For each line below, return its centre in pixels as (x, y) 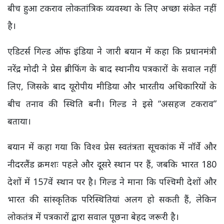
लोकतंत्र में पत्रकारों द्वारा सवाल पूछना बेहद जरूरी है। (93, 216)
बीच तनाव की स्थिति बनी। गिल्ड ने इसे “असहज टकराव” (112, 103)
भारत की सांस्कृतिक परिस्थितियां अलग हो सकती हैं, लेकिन (112, 199)
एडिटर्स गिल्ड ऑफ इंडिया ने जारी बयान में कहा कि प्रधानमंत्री (112, 51)
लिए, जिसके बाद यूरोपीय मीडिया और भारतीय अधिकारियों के (112, 86)
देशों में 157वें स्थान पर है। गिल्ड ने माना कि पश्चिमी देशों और (112, 181)
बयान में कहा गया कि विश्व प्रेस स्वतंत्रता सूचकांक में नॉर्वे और (112, 146)
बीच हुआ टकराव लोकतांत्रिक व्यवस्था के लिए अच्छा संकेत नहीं (112, 8)
